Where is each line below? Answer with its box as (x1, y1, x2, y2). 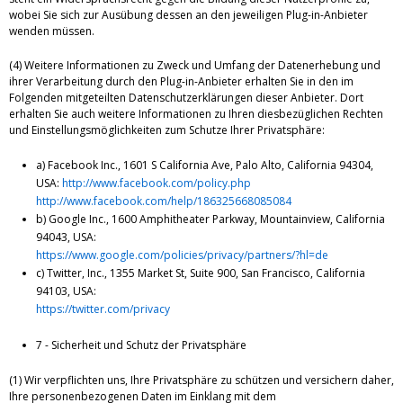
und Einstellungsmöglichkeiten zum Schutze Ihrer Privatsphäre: (9, 122, 325, 139)
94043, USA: (36, 229, 96, 246)
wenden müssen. (9, 23, 94, 40)
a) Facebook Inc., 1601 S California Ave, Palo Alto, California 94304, (36, 157, 373, 174)
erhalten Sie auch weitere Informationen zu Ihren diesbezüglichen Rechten (9, 106, 383, 122)
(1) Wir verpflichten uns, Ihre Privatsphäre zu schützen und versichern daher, (9, 372, 394, 389)
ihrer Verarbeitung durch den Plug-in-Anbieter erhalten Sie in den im (9, 74, 354, 90)
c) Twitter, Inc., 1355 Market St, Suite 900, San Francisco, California (36, 265, 365, 282)
